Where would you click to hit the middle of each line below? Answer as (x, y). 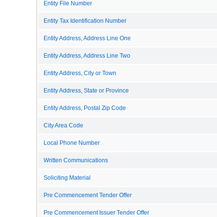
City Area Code (63, 125)
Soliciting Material (67, 178)
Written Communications (76, 160)
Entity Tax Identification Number (85, 21)
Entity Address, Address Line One (87, 38)
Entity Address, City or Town (80, 73)
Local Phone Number (72, 143)
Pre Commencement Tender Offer (88, 195)
